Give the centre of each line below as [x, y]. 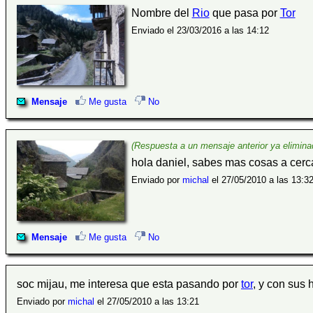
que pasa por [245, 13]
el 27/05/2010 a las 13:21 [147, 301]
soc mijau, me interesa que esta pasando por [129, 284]
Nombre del [161, 13]
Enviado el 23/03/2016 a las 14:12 [200, 30]
